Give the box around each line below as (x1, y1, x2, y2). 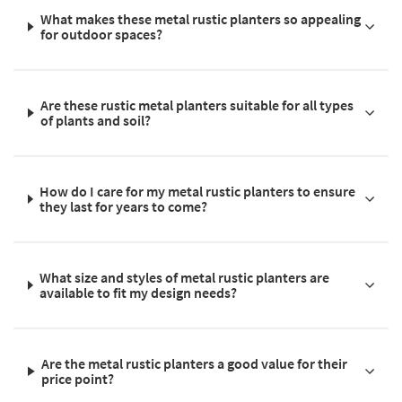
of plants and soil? (40, 110, 152, 129)
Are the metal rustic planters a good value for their (41, 354, 348, 372)
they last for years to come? (39, 197, 208, 215)
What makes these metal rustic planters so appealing (40, 9, 362, 28)
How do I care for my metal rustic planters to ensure (39, 181, 356, 200)
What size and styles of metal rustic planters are (39, 267, 330, 286)
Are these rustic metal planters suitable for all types (40, 95, 354, 114)
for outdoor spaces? (40, 24, 163, 43)
